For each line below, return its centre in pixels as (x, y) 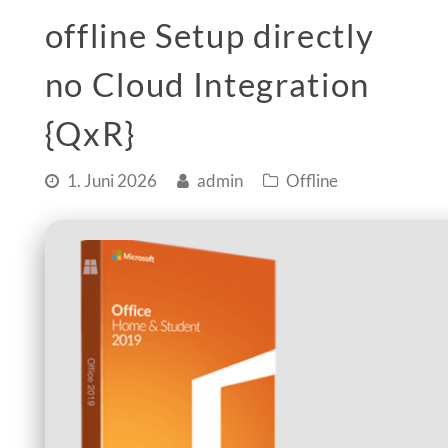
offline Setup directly (209, 35)
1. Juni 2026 (111, 181)
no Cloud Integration (207, 84)
